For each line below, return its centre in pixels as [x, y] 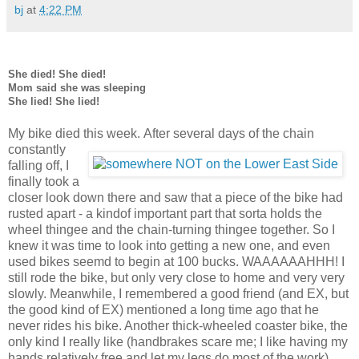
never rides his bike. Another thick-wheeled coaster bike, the [178, 325]
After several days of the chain [229, 133]
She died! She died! [57, 74]
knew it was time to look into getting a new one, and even [169, 245]
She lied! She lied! [54, 101]
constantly [37, 149]
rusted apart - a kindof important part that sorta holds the [165, 213]
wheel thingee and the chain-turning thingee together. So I [171, 229]
